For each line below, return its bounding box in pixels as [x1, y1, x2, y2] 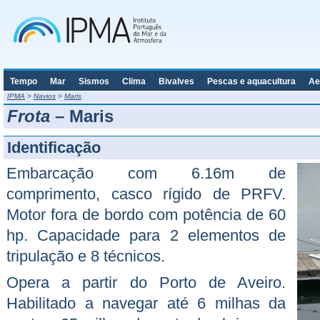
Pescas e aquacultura [207, 76, 296, 86]
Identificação [7, 139, 101, 156]
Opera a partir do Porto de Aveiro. [6, 274, 286, 291]
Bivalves [159, 76, 194, 86]
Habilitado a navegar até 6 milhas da [6, 294, 286, 312]
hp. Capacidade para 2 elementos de [6, 226, 286, 244]
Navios [34, 92, 56, 100]
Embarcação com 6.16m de [6, 164, 286, 182]
